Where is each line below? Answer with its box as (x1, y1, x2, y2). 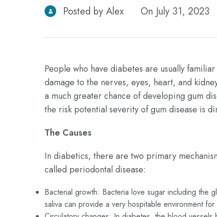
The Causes (45, 126, 92, 139)
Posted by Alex (60, 4, 124, 18)
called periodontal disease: (45, 163, 146, 176)
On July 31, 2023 (140, 4, 210, 18)
